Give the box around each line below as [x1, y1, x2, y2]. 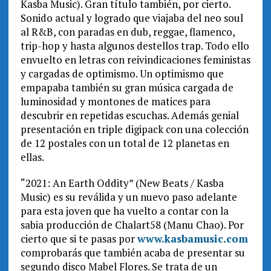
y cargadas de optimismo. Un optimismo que [20, 67, 224, 81]
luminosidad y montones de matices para [20, 94, 211, 109]
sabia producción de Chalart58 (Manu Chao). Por [20, 218, 244, 232]
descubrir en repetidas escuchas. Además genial [20, 108, 239, 123]
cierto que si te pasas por [20, 232, 137, 246]
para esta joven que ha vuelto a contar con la [20, 204, 229, 218]
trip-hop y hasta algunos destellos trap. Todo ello [20, 39, 249, 53]
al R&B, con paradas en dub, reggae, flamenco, [20, 25, 235, 39]
